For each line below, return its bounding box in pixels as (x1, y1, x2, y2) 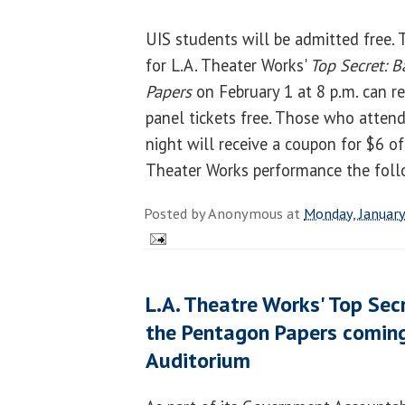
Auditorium (146, 346, 250, 375)
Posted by (144, 203, 208, 224)
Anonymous (208, 203, 283, 224)
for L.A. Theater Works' (146, 54, 310, 77)
